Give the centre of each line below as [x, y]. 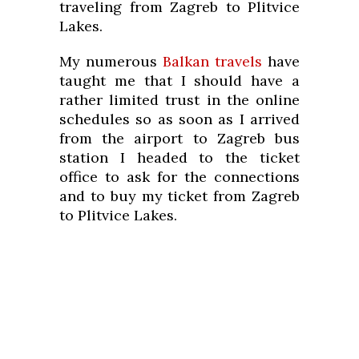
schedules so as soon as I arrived [179, 119]
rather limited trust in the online [179, 100]
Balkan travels [212, 62]
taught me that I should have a [179, 81]
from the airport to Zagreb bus [179, 139]
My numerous [111, 62]
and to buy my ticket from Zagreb [179, 196]
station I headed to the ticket [179, 158]
